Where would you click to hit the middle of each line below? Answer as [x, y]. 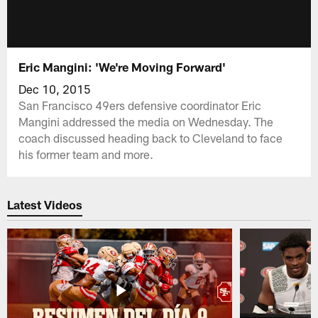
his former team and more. [86, 154]
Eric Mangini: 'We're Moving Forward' [122, 66]
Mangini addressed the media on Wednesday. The [146, 121]
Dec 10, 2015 [55, 88]
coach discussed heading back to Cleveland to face [151, 137]
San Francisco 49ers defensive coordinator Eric [140, 105]
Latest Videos [45, 205]
